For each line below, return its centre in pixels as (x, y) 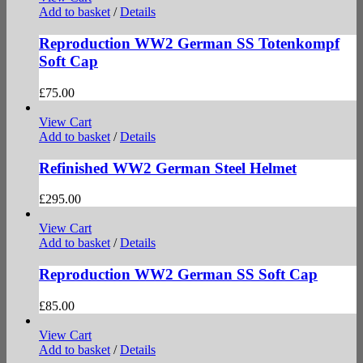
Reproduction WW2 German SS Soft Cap (178, 274)
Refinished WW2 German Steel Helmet (168, 168)
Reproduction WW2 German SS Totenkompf (189, 44)
